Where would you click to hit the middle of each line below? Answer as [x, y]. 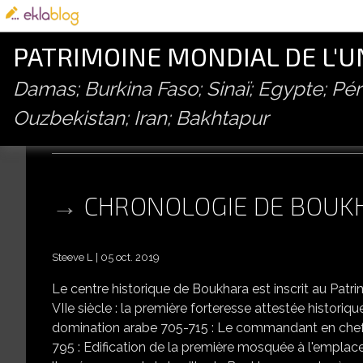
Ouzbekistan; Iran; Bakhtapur [141, 118]
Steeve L [72, 258]
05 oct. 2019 [130, 258]
